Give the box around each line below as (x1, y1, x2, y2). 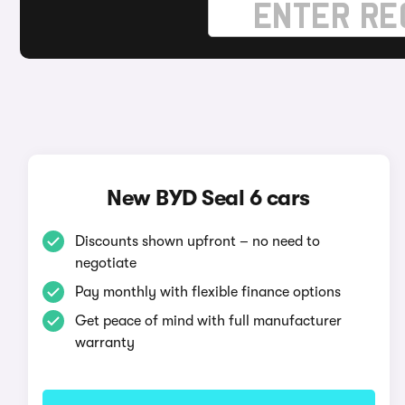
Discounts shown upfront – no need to (74, 233, 320, 250)
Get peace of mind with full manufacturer (74, 313, 342, 329)
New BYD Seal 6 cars (107, 185, 310, 211)
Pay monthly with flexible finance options (74, 284, 341, 300)
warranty (74, 334, 135, 351)
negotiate (74, 255, 137, 271)
